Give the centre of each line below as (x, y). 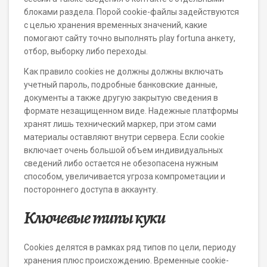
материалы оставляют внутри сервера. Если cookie (124, 137)
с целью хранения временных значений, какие (116, 25)
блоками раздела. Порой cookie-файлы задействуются (131, 12)
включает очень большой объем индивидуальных (123, 150)
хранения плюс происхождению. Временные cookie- (126, 260)
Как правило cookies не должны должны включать (124, 72)
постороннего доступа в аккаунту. (91, 190)
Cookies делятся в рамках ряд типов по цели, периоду (130, 247)
